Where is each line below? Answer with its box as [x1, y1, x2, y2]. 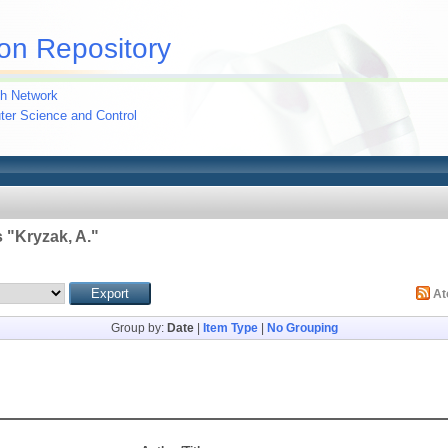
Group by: [110, 321, 167, 335]
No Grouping [266, 321, 338, 335]
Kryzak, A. [15, 228, 91, 245]
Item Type [202, 321, 258, 335]
